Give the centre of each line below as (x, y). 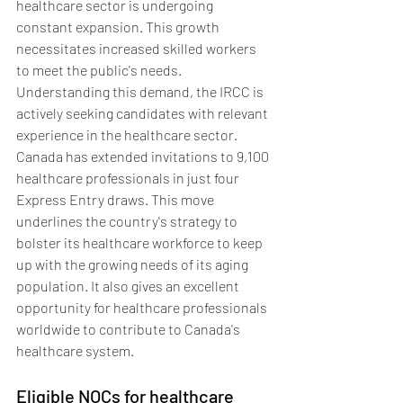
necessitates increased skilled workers (138, 48)
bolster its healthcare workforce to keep (141, 242)
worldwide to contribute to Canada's (130, 329)
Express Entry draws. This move (116, 199)
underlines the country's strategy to (128, 221)
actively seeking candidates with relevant (143, 113)
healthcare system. (75, 350)
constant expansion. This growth (119, 27)
